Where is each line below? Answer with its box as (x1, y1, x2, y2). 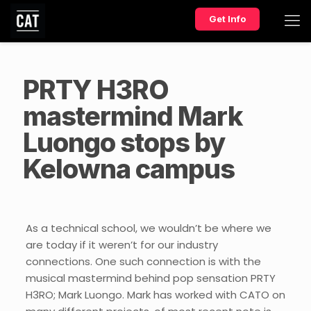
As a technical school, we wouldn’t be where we (25, 221, 271, 235)
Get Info (209, 13, 246, 24)
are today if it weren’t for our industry (25, 237, 218, 252)
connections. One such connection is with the (25, 254, 261, 269)
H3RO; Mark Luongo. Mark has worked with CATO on (25, 287, 285, 302)
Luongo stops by (23, 126, 225, 158)
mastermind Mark (23, 100, 243, 132)
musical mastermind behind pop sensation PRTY (25, 271, 276, 285)
